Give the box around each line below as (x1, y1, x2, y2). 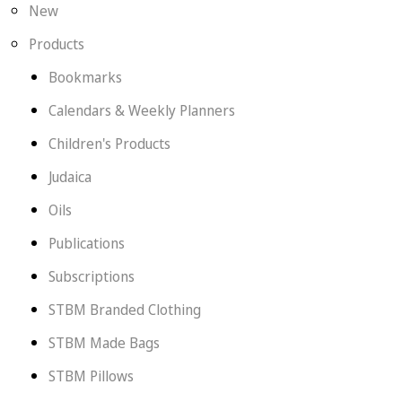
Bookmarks (48, 67, 122, 87)
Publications (48, 233, 125, 253)
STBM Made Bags (48, 333, 160, 353)
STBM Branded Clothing (48, 300, 201, 319)
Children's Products (48, 134, 170, 153)
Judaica (48, 167, 92, 187)
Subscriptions (48, 267, 135, 286)
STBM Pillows (48, 366, 134, 386)
